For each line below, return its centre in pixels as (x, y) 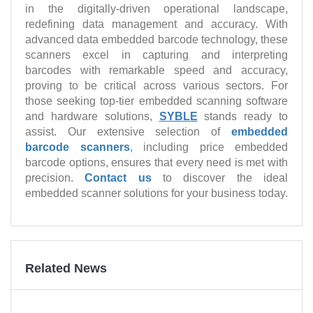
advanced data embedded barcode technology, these (156, 39)
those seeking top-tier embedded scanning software (156, 101)
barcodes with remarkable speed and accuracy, (156, 70)
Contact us (118, 177)
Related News (66, 268)
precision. (55, 177)
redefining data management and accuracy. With (156, 24)
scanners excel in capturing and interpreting (156, 54)
